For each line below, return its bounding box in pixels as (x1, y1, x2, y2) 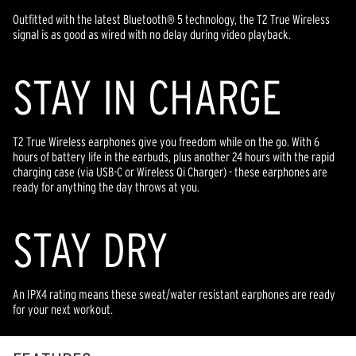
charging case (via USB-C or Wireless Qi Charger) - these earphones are (13, 164, 327, 179)
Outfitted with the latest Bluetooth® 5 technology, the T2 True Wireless (13, 11, 330, 26)
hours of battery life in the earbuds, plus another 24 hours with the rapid (13, 149, 335, 164)
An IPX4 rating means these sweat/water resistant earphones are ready (13, 286, 335, 301)
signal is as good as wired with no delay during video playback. (13, 26, 291, 41)
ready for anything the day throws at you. (13, 179, 199, 194)
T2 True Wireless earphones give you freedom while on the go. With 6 (13, 133, 319, 149)
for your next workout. (13, 301, 113, 316)
